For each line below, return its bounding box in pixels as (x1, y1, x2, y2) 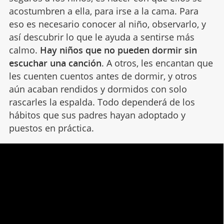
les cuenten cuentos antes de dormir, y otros (8, 69, 197, 82)
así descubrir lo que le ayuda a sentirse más (8, 30, 194, 43)
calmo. (8, 43, 40, 56)
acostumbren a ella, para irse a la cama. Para (8, 4, 198, 17)
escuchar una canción (8, 56, 101, 69)
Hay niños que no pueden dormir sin (39, 43, 197, 56)
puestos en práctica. (8, 121, 94, 134)
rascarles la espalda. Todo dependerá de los (8, 95, 195, 108)
